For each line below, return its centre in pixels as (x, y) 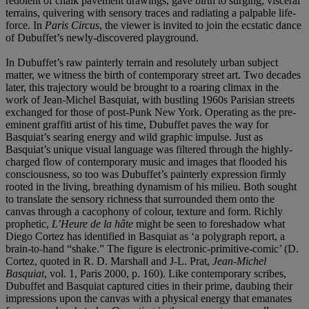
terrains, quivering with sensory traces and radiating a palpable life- (151, 12)
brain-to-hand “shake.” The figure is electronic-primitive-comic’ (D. (152, 248)
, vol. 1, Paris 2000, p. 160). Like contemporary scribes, (165, 273)
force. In (25, 25)
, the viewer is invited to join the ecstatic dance (200, 25)
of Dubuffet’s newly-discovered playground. (102, 37)
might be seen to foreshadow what (210, 223)
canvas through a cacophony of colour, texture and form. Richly (144, 211)
